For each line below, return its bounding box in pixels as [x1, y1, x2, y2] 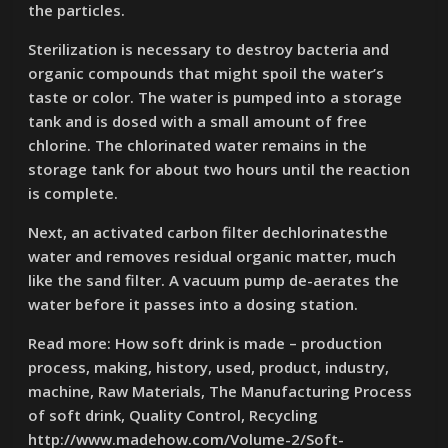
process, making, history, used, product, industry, [28, 357, 390, 377]
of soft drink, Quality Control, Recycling [28, 405, 319, 425]
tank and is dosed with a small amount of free [28, 111, 368, 131]
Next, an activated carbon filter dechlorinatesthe [28, 222, 389, 242]
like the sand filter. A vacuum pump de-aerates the [28, 270, 400, 290]
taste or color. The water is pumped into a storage [28, 87, 403, 107]
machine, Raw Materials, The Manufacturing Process [28, 381, 413, 401]
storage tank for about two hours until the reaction [28, 159, 411, 179]
